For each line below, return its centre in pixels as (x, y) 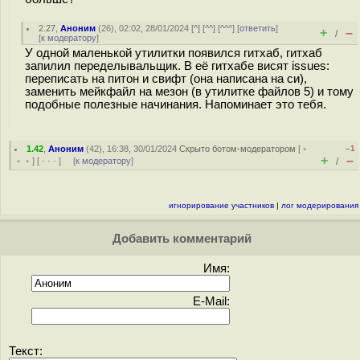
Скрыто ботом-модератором (238, 149)
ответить (258, 28)
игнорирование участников (221, 205)
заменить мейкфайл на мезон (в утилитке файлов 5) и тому (189, 92)
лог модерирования (320, 205)
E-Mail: (211, 301)
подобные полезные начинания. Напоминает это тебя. (176, 104)
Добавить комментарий (180, 239)
